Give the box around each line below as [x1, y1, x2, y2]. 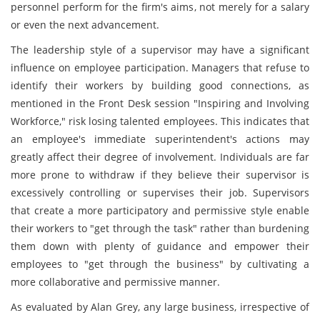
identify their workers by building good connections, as [11, 79, 309, 92]
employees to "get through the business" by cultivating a [11, 257, 309, 271]
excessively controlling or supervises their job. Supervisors [11, 186, 309, 199]
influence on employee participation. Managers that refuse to [11, 61, 309, 74]
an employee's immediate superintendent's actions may [11, 132, 309, 146]
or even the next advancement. [11, 18, 159, 31]
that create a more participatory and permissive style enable [11, 204, 309, 217]
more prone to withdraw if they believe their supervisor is [11, 168, 309, 181]
